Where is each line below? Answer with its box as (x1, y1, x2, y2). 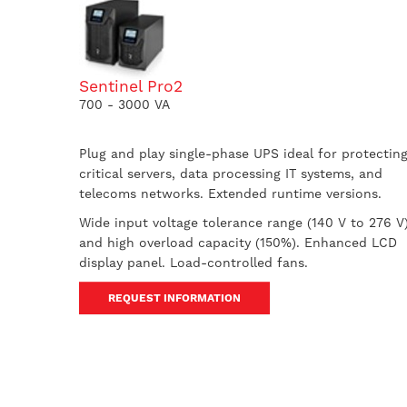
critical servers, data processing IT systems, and (79, 166, 382, 181)
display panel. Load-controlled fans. (79, 255, 308, 270)
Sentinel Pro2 (79, 77, 183, 95)
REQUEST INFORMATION (108, 292, 241, 304)
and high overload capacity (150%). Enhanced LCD (79, 235, 397, 250)
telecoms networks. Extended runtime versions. (79, 186, 382, 201)
